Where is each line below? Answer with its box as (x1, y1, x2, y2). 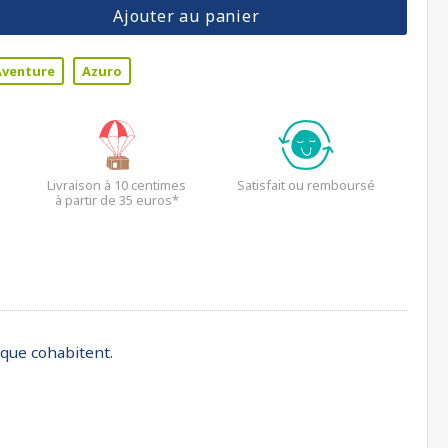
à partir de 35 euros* (54, 191, 179, 209)
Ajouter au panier (112, 5, 260, 27)
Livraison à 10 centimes (47, 176, 186, 194)
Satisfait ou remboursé (237, 176, 376, 194)
